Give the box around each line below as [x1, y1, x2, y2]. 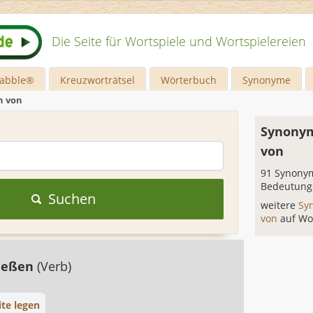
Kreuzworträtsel [60, 73, 136, 87]
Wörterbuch [161, 73, 217, 87]
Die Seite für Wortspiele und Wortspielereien [52, 33, 306, 50]
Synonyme [242, 73, 291, 87]
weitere [261, 198, 299, 212]
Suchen [48, 189, 96, 208]
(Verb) [37, 258, 71, 275]
